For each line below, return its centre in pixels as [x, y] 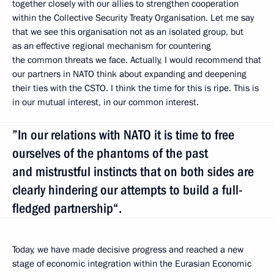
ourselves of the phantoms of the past [110, 153]
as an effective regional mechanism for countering [112, 46]
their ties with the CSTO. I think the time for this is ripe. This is [135, 88]
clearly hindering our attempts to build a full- [128, 190]
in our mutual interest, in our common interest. [106, 102]
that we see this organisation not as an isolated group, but [128, 31]
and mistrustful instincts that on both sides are [133, 171]
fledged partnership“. [67, 208]
